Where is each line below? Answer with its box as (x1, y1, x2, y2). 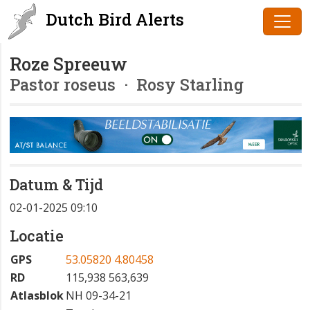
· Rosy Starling (116, 73, 244, 95)
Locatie (10, 226, 64, 246)
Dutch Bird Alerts (42, 8, 184, 30)
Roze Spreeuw (10, 53, 127, 75)
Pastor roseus (10, 73, 116, 95)
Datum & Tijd (10, 174, 103, 195)
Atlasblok (10, 288, 64, 304)
